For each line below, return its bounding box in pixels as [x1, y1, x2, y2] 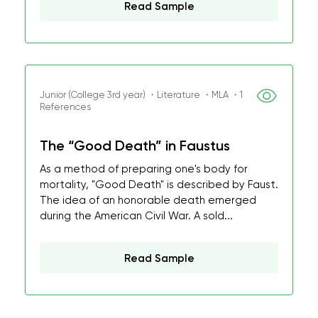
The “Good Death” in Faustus [40, 137, 230, 154]
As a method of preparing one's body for [40, 163, 248, 175]
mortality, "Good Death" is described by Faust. [40, 178, 278, 191]
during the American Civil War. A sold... [40, 209, 233, 222]
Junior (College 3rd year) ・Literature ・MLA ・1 [40, 89, 243, 100]
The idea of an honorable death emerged [40, 194, 256, 207]
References [40, 102, 91, 112]
